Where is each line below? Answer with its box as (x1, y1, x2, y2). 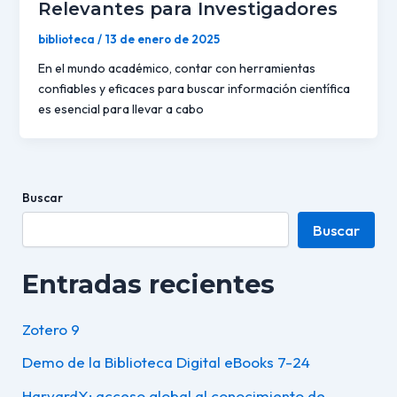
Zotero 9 (21, 319, 80, 339)
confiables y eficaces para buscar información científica (37, 81, 350, 97)
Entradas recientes (21, 268, 275, 300)
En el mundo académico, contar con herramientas (37, 60, 315, 77)
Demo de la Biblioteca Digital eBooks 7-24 (21, 353, 310, 372)
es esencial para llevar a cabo (37, 101, 204, 118)
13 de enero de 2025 (104, 32, 220, 47)
